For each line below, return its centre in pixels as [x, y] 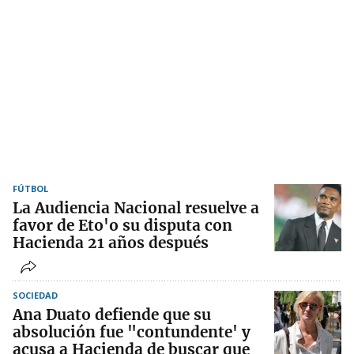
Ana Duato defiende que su [112, 315]
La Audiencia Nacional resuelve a [136, 208]
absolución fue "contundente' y [132, 332]
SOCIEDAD [35, 296]
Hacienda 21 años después [111, 243]
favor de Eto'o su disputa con [122, 226]
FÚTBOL [30, 189]
